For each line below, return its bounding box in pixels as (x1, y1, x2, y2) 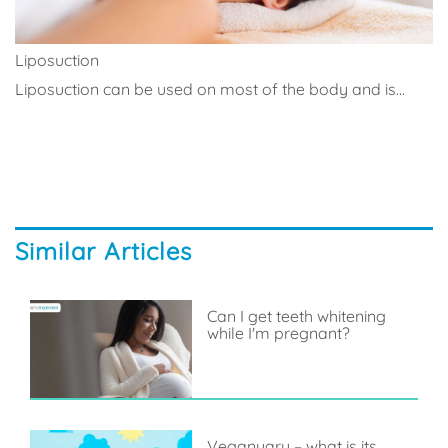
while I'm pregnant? (206, 322, 350, 343)
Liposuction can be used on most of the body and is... (15, 78, 405, 99)
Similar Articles (15, 235, 192, 266)
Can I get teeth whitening (206, 305, 386, 326)
